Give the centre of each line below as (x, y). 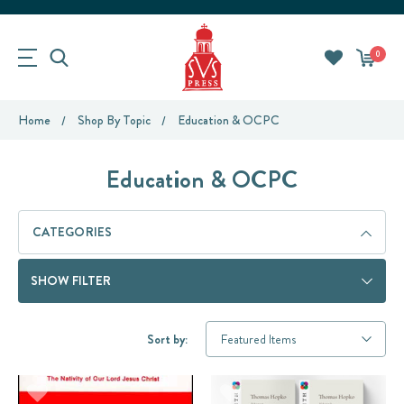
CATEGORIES (73, 232)
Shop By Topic (114, 120)
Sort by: (167, 339)
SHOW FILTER (71, 280)
